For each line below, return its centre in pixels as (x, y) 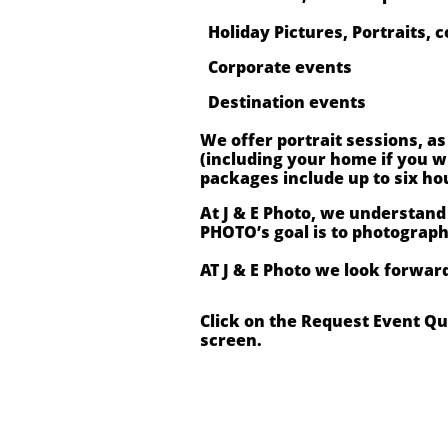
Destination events (283, 102)
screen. (231, 340)
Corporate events (276, 67)
